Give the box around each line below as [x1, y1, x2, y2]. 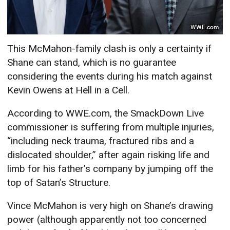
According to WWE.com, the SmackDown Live [7, 107, 204, 120]
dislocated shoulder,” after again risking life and [7, 149, 210, 161]
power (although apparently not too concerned [7, 214, 207, 226]
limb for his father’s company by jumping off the [7, 163, 214, 175]
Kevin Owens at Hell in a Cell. [7, 84, 130, 97]
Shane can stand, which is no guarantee [7, 56, 177, 69]
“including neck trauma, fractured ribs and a [7, 135, 195, 147]
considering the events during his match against [7, 70, 213, 83]
